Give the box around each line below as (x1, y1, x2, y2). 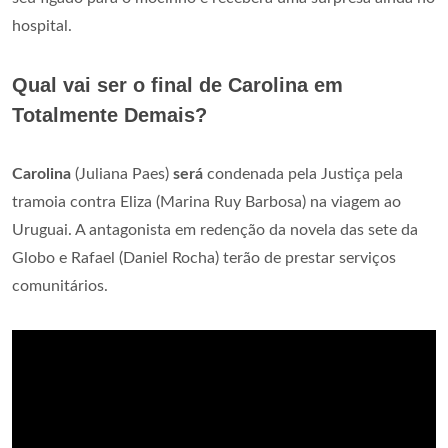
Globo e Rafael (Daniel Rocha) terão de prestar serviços (12, 250, 396, 266)
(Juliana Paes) (71, 166, 173, 182)
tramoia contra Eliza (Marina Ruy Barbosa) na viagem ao (12, 194, 401, 210)
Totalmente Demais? (12, 104, 207, 126)
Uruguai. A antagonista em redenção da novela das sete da (12, 222, 418, 238)
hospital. (12, 18, 72, 34)
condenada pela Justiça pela (203, 166, 403, 182)
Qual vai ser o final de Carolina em (12, 74, 343, 96)
